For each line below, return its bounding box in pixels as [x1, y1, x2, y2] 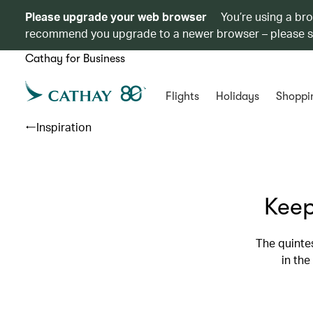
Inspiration [36, 119, 92, 134]
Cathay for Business [25, 52, 125, 65]
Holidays [215, 90, 259, 103]
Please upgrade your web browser [25, 9, 207, 24]
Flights [165, 90, 199, 103]
